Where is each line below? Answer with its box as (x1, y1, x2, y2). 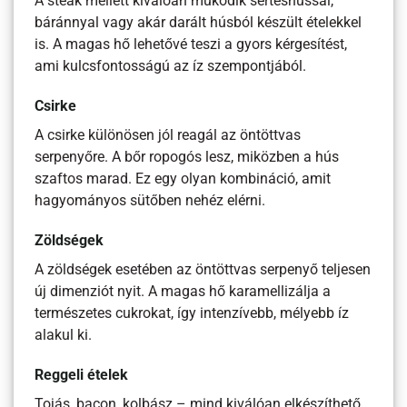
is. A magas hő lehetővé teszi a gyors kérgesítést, (35, 36, 348, 54)
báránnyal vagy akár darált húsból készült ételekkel (35, 15, 362, 32)
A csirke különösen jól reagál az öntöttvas (35, 127, 302, 144)
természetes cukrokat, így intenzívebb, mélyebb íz (35, 305, 350, 323)
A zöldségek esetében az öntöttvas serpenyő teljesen (35, 262, 372, 279)
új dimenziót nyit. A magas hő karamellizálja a (35, 283, 332, 301)
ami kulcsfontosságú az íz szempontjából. (35, 58, 307, 75)
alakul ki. (35, 327, 93, 344)
